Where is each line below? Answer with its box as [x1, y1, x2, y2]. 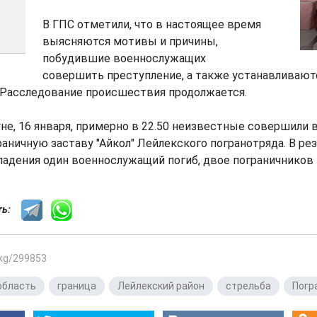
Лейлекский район [117, 280, 204, 292]
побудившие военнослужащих [42, 52, 206, 65]
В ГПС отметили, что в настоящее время [42, 18, 261, 31]
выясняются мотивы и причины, [42, 35, 218, 48]
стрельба [226, 280, 271, 292]
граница [57, 280, 96, 292]
